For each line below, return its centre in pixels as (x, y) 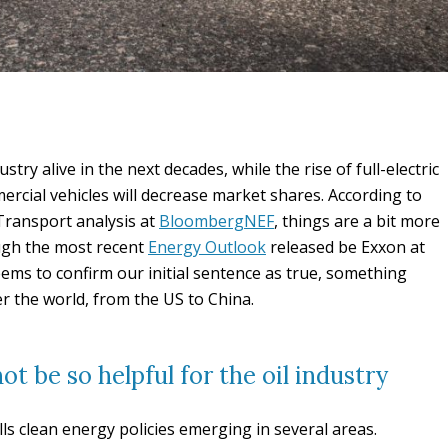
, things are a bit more (357, 221)
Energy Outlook (207, 247)
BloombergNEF (216, 221)
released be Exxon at (345, 247)
